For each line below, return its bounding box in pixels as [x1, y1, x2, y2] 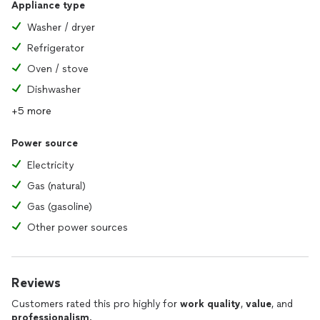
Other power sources [27, 221, 128, 234]
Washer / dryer [27, 21, 95, 34]
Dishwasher [27, 84, 81, 96]
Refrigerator [27, 42, 84, 54]
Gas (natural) [27, 180, 86, 192]
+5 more [11, 105, 51, 117]
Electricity [27, 159, 74, 171]
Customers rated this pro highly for [11, 298, 180, 310]
